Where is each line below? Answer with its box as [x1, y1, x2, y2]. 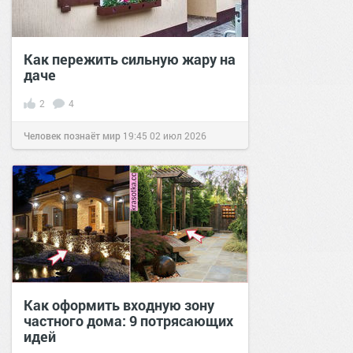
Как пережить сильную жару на [24, 49, 236, 69]
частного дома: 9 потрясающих [24, 310, 233, 330]
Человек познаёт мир [24, 128, 121, 142]
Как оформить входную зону [24, 295, 214, 314]
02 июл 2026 [150, 128, 206, 142]
